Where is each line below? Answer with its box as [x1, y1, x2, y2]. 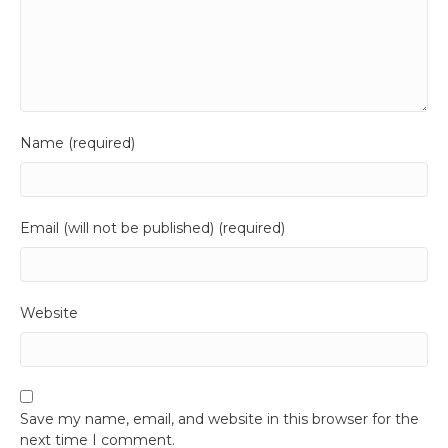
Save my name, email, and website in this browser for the [20, 410, 419, 428]
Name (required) [20, 134, 135, 152]
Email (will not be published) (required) [20, 219, 285, 237]
